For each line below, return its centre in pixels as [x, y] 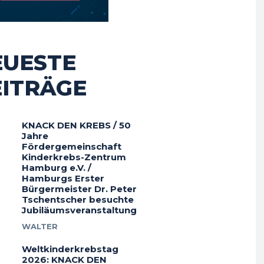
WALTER [39, 226]
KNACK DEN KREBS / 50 [76, 125]
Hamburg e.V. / [56, 167]
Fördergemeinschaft [71, 146]
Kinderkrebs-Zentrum [74, 157]
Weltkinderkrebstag [70, 249]
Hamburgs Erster [63, 178]
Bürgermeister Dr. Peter [79, 189]
